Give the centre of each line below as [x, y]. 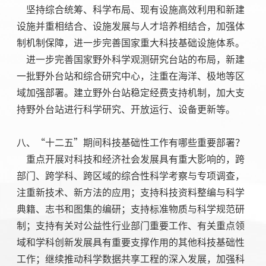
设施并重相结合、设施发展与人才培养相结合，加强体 [130, 26]
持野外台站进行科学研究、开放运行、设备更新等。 [126, 110]
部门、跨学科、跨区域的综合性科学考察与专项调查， [130, 176]
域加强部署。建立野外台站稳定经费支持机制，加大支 [130, 93]
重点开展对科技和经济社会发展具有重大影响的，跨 [130, 159]
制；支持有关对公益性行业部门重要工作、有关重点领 [130, 226]
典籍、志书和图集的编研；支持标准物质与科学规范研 [130, 209]
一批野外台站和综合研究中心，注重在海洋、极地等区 [130, 76]
